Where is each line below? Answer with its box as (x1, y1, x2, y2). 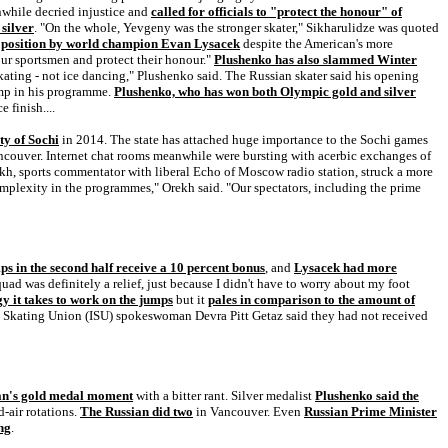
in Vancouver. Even (193, 404, 304, 419)
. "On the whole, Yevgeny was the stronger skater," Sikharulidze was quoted (34, 20, 439, 35)
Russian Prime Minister (304, 404, 437, 419)
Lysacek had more (294, 260, 397, 275)
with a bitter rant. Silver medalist (133, 388, 315, 403)
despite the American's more (240, 36, 393, 51)
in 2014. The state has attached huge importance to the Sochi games (59, 132, 428, 147)
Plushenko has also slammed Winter (214, 52, 417, 67)
